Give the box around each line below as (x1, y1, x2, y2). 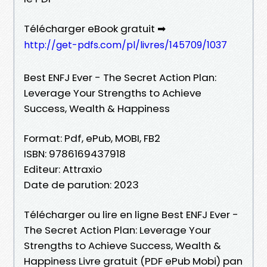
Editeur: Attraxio (24, 162, 102, 176)
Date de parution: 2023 (24, 177, 139, 192)
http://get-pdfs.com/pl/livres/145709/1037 (24, 38, 227, 52)
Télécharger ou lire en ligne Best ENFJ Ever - (24, 207, 238, 222)
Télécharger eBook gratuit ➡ (24, 21, 166, 36)
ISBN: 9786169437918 (24, 146, 126, 161)
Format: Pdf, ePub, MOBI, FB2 (24, 131, 160, 145)
